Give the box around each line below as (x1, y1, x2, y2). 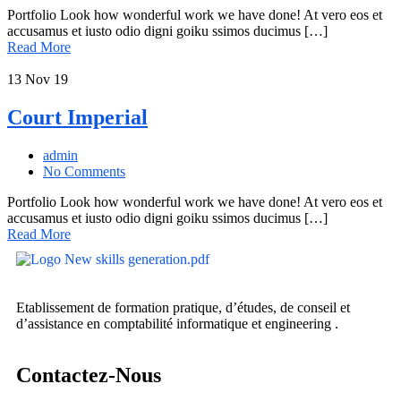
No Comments (43, 163, 125, 179)
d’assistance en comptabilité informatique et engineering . (16, 315, 338, 331)
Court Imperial (7, 105, 148, 129)
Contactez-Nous (16, 363, 161, 387)
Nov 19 (25, 71, 68, 87)
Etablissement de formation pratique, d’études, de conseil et (16, 299, 350, 315)
